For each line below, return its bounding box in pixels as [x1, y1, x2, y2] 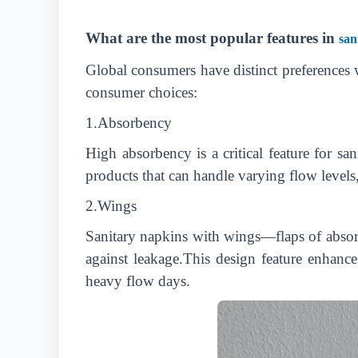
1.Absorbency [86, 114, 172, 131]
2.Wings [86, 197, 137, 214]
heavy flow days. [86, 272, 190, 289]
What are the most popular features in [86, 30, 339, 46]
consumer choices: [86, 84, 197, 101]
